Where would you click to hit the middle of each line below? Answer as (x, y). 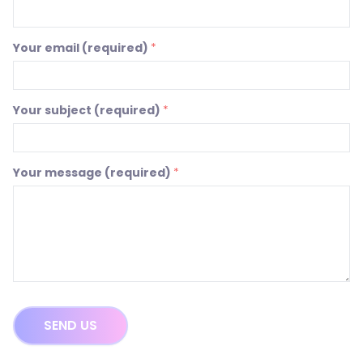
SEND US (70, 325)
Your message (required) (92, 173)
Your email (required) (81, 48)
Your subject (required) (87, 110)
